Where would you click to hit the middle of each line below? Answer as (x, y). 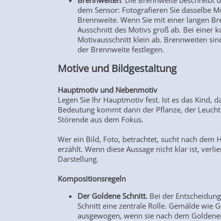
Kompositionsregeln (92, 179)
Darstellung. (79, 159)
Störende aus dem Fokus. (102, 120)
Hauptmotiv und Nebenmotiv (109, 90)
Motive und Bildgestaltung (118, 69)
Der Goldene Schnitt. (112, 196)
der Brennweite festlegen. (122, 50)
